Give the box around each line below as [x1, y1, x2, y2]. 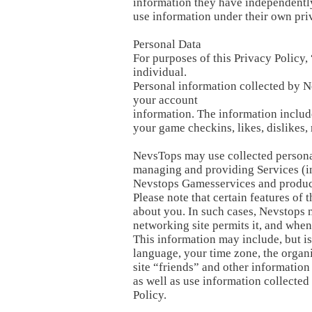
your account [133, 93, 198, 107]
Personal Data [133, 38, 201, 51]
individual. [133, 65, 187, 79]
